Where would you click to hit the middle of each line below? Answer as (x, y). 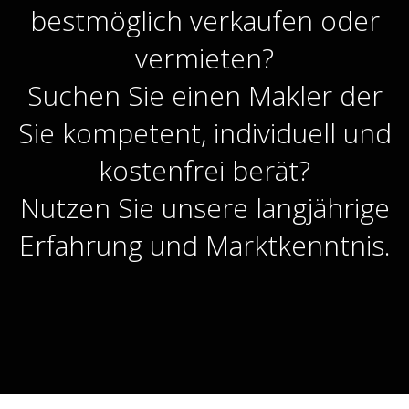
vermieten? (204, 58)
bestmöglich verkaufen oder (204, 21)
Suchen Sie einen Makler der (204, 95)
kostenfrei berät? (204, 170)
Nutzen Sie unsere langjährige (204, 208)
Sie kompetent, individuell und (204, 133)
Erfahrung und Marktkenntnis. (204, 245)
